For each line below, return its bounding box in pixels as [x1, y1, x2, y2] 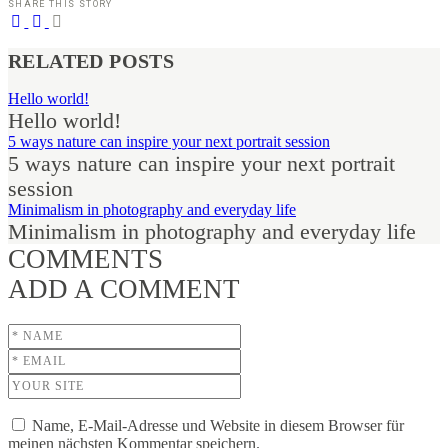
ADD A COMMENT [8, 274, 240, 305]
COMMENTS [8, 244, 163, 275]
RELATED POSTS [8, 49, 175, 72]
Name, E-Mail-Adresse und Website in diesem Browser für [32, 417, 404, 435]
